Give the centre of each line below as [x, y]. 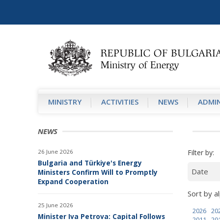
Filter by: [201, 152]
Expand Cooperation [73, 181]
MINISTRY [65, 102]
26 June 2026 [55, 151]
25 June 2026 [55, 205]
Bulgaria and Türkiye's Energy [90, 163]
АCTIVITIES [120, 102]
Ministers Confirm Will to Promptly [98, 172]
